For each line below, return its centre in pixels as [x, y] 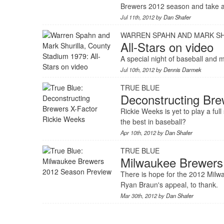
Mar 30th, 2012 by [143, 195]
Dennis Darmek [183, 69]
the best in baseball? [153, 121]
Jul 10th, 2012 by [142, 69]
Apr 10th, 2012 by [143, 132]
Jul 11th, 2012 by [142, 17]
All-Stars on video [167, 47]
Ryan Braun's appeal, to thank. [169, 184]
